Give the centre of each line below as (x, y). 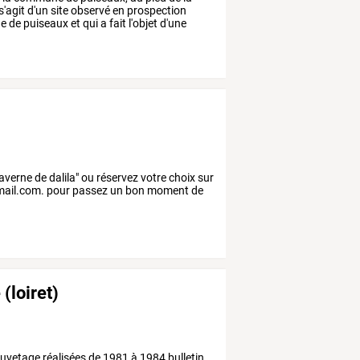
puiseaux (45, 24)
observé (90, 11)
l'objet (142, 24)
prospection (156, 11)
